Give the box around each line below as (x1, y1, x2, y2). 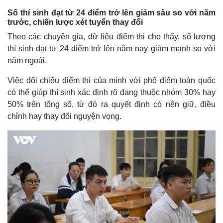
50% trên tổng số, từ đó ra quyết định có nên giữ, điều (7, 100, 216, 109)
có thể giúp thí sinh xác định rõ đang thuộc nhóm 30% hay (7, 88, 216, 97)
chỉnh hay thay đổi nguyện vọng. (7, 112, 121, 120)
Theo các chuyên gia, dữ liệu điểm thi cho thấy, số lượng (7, 32, 216, 41)
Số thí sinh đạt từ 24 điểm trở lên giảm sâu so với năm (7, 8, 216, 17)
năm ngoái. (7, 56, 47, 65)
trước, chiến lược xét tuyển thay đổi (7, 18, 143, 26)
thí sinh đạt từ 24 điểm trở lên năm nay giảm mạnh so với (7, 44, 216, 53)
